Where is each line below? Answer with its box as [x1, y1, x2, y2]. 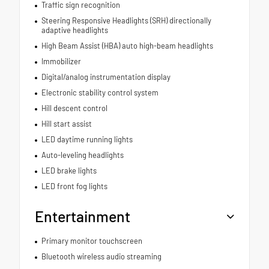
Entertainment [35, 207, 130, 226]
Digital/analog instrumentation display [41, 72, 171, 82]
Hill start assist [41, 119, 92, 129]
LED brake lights [41, 166, 97, 176]
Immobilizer [41, 56, 81, 67]
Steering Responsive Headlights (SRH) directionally [41, 16, 211, 26]
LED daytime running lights [41, 134, 133, 145]
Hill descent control [41, 103, 107, 113]
